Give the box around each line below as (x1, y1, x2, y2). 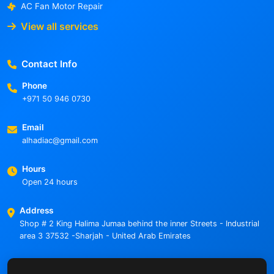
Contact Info (21, 58, 77, 70)
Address (20, 206, 53, 216)
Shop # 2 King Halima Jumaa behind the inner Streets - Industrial (20, 219, 259, 229)
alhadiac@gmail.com (22, 136, 98, 146)
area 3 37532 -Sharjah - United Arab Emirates (20, 231, 191, 241)
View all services (21, 20, 98, 32)
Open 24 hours (22, 177, 78, 187)
